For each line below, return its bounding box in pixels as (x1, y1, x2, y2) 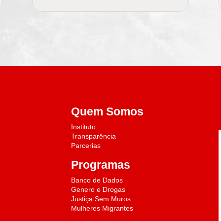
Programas (71, 158, 131, 171)
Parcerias (71, 141, 101, 149)
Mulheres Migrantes (71, 204, 134, 212)
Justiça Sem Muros (71, 194, 131, 203)
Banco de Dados (71, 176, 123, 184)
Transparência (71, 132, 116, 140)
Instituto (71, 122, 96, 131)
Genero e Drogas (71, 185, 126, 193)
